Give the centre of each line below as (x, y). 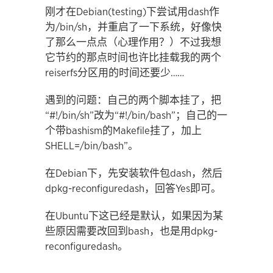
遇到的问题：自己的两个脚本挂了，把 (133, 100)
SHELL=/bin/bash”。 (92, 146)
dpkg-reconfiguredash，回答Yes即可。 (133, 189)
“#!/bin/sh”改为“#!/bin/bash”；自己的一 (136, 115)
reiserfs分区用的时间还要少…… (115, 73)
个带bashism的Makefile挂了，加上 (123, 131)
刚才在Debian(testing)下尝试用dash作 (132, 12)
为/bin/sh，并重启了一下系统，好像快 (133, 27)
